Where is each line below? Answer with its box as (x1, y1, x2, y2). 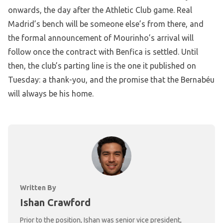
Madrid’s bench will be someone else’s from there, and (8, 19, 204, 29)
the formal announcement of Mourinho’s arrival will (8, 33, 194, 43)
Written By (20, 183, 56, 192)
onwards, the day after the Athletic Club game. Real (8, 5, 192, 15)
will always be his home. (8, 89, 94, 99)
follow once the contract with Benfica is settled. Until (8, 47, 198, 57)
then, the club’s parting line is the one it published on (8, 61, 196, 71)
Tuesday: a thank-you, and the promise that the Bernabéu (8, 75, 215, 85)
